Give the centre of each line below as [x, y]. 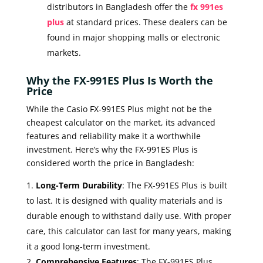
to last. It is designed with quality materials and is [124, 200]
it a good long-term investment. [88, 246]
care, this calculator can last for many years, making [129, 231]
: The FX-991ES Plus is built [174, 185]
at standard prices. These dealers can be [145, 22]
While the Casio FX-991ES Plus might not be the [119, 109]
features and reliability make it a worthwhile [113, 136]
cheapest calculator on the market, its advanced [121, 122]
